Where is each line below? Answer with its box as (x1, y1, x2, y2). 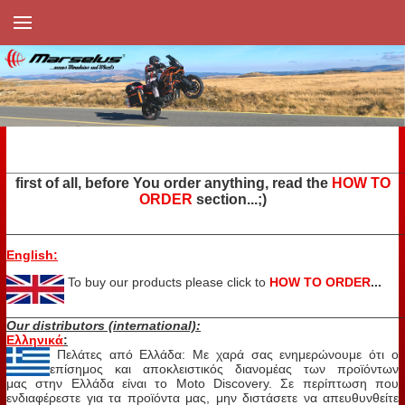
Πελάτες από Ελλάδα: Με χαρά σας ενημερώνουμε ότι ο (56, 346, 400, 362)
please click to (185, 274, 266, 289)
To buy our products (64, 274, 182, 289)
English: (6, 247, 58, 262)
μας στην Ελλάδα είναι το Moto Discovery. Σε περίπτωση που (6, 375, 399, 391)
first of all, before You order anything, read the (14, 174, 332, 191)
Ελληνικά (6, 332, 63, 347)
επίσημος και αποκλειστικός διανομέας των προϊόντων (50, 361, 399, 376)
